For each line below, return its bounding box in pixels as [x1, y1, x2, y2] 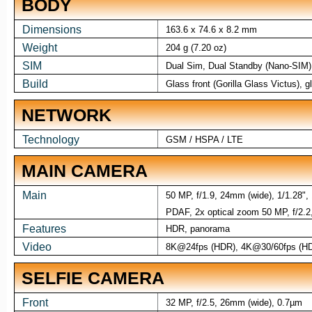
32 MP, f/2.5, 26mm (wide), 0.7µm [165, 297, 302, 309]
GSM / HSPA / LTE [165, 134, 243, 146]
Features [22, 223, 66, 235]
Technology [22, 134, 79, 146]
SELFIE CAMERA [22, 268, 164, 288]
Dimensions [22, 24, 81, 36]
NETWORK [22, 105, 111, 125]
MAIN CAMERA [22, 161, 148, 181]
